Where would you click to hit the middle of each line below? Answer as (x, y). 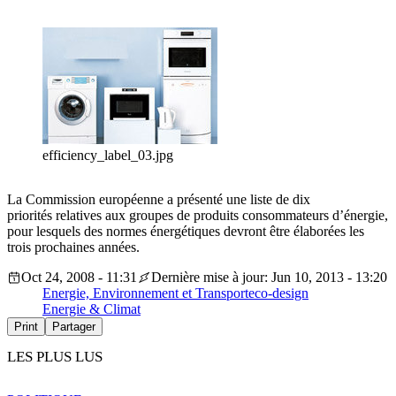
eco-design (278, 293)
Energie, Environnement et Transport (145, 293)
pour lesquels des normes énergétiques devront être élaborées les (186, 232)
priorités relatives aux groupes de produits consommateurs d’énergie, (198, 216)
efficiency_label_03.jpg (108, 156)
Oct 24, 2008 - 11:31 (79, 278)
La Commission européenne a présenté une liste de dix (159, 200)
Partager (74, 327)
